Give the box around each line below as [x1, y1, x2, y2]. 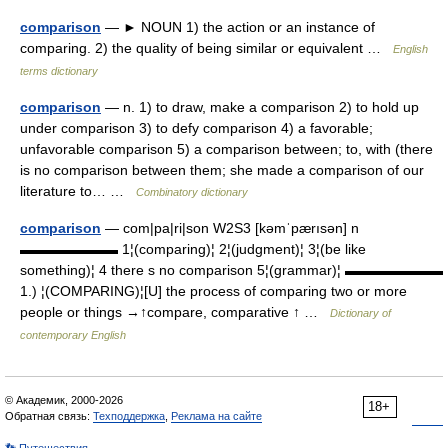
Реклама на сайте [171, 410, 262, 422]
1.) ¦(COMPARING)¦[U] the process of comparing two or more [20, 283, 407, 299]
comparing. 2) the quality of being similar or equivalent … [20, 40, 393, 56]
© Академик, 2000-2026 [5, 394, 123, 406]
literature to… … [20, 183, 136, 199]
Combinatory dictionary [136, 186, 248, 198]
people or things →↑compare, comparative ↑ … [20, 304, 330, 320]
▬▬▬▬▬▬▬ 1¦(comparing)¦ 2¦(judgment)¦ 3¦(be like [20, 241, 366, 257]
